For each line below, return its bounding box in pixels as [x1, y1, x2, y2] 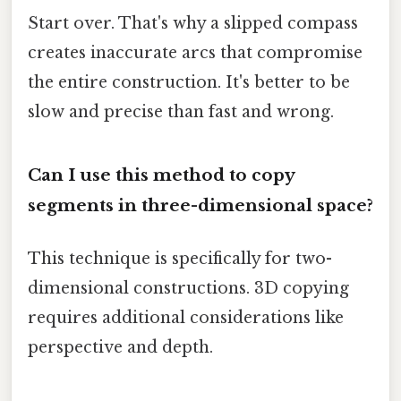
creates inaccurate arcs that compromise [28, 42, 363, 63]
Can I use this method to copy [28, 164, 294, 185]
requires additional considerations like [28, 307, 344, 328]
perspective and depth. [28, 337, 213, 357]
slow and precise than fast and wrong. [28, 101, 334, 122]
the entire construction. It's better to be [28, 72, 350, 92]
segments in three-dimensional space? [28, 194, 373, 216]
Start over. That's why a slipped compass [28, 13, 358, 33]
